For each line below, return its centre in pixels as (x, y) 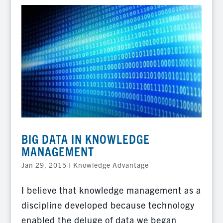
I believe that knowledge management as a (111, 190)
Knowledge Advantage (111, 165)
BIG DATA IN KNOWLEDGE (85, 139)
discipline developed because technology (108, 205)
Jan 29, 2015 (44, 165)
